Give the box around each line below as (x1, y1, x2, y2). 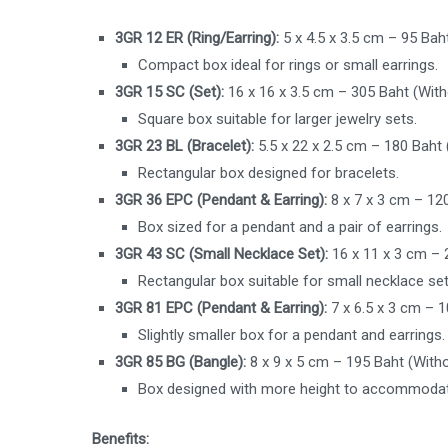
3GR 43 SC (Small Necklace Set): (115, 245, 329, 264)
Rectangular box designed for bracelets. (138, 164, 400, 183)
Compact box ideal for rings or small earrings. (138, 56, 439, 75)
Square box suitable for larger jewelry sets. (138, 110, 418, 129)
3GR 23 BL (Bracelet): (115, 137, 255, 156)
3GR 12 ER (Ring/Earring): (115, 29, 280, 48)
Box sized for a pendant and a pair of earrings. (138, 218, 443, 237)
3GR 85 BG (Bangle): (115, 353, 247, 372)
